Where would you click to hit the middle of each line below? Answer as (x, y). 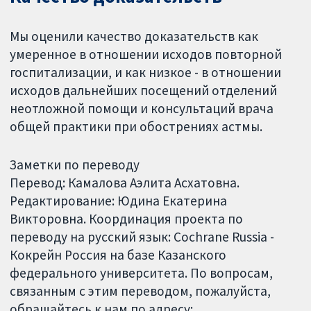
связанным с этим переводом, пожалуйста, (141, 291)
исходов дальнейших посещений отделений (144, 91)
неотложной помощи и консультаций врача (142, 109)
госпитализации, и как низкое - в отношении (146, 73)
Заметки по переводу (75, 164)
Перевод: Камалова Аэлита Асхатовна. (125, 182)
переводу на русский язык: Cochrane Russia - (142, 236)
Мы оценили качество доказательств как (134, 36)
